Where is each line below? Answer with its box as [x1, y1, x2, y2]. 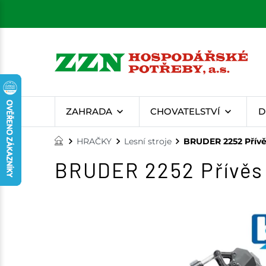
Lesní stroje [123, 136, 172, 147]
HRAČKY [77, 136, 112, 147]
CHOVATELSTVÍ [150, 106, 220, 117]
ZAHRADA [66, 106, 113, 117]
